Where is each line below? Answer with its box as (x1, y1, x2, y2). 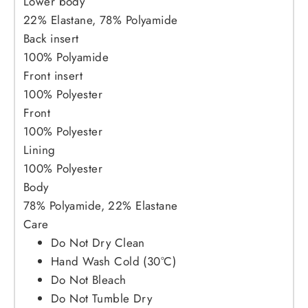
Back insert (23, 30, 79, 47)
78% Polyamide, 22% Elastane (23, 197, 178, 214)
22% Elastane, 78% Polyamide (23, 12, 178, 29)
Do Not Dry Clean (51, 234, 145, 252)
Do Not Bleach (51, 272, 126, 289)
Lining (23, 142, 56, 159)
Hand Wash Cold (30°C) (51, 253, 176, 270)
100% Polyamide (23, 49, 109, 66)
